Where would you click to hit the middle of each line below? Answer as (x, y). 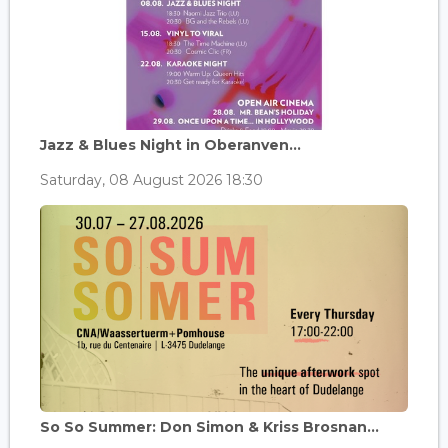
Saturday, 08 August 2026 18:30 (151, 179)
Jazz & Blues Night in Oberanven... (170, 144)
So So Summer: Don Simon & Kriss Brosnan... (209, 426)
